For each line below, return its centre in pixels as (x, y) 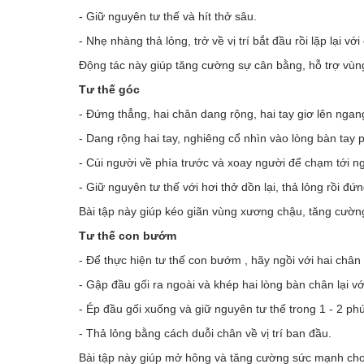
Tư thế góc (109, 89)
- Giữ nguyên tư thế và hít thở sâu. (168, 16)
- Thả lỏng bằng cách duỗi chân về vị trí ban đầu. (205, 333)
